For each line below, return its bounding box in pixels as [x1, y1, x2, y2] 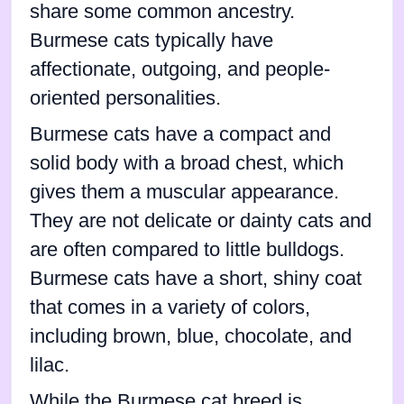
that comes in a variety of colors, [30, 297, 310, 319]
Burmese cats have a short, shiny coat [30, 268, 362, 290]
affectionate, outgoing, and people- [30, 59, 330, 81]
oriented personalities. [30, 87, 221, 110]
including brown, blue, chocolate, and [30, 326, 352, 348]
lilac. [30, 354, 69, 377]
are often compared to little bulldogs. [30, 239, 344, 262]
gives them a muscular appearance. [30, 181, 339, 204]
